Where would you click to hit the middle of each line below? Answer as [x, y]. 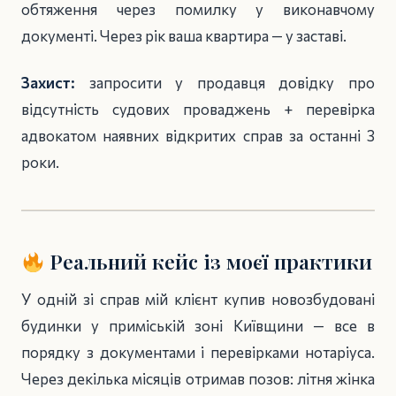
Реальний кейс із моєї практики [209, 262]
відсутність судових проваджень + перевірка [198, 110]
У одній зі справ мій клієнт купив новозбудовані [198, 300]
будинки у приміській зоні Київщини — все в [198, 326]
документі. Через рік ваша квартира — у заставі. [184, 36]
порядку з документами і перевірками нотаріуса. [198, 353]
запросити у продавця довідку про [225, 83]
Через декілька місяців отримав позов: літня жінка [198, 379]
